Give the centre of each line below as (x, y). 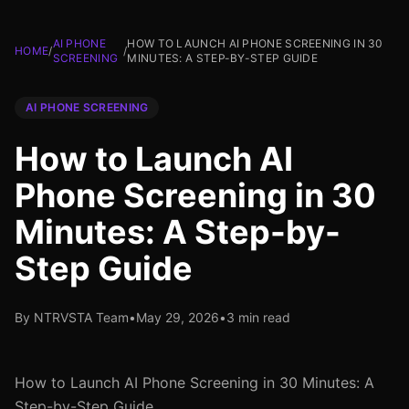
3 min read (258, 317)
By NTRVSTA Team (72, 317)
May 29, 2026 (178, 317)
